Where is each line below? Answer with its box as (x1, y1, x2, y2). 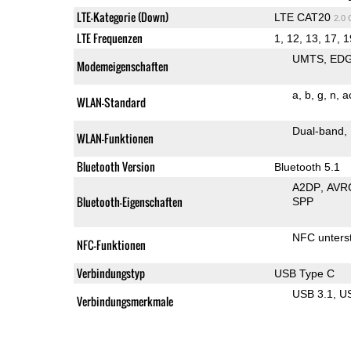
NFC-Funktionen (76, 236, 146, 253)
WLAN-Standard (76, 93, 146, 110)
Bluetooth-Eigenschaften (76, 193, 183, 210)
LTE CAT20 (273, 10, 334, 24)
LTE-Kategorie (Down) (76, 8, 168, 25)
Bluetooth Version (76, 157, 155, 175)
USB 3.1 (291, 287, 333, 300)
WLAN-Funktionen (76, 129, 154, 147)
